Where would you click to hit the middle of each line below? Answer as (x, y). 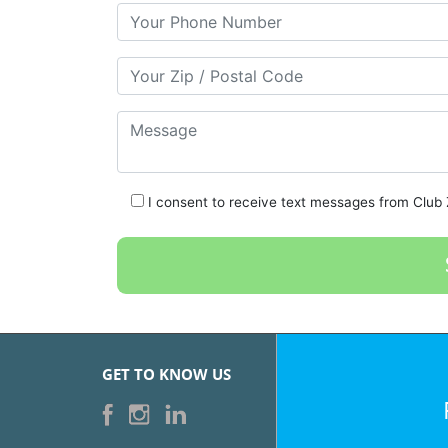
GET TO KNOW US (166, 374)
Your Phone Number (192, 13)
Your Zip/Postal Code (197, 67)
